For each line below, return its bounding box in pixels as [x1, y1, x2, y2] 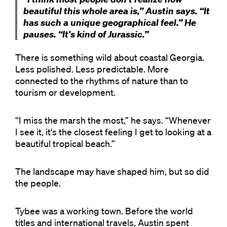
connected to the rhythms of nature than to [15, 75, 188, 87]
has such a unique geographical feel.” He [23, 17, 196, 29]
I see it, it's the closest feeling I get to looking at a [15, 126, 211, 138]
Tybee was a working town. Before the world [15, 205, 193, 217]
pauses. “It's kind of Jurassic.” [23, 28, 148, 41]
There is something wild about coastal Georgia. [15, 52, 204, 63]
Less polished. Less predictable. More [15, 63, 169, 75]
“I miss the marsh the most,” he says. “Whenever [15, 115, 211, 126]
